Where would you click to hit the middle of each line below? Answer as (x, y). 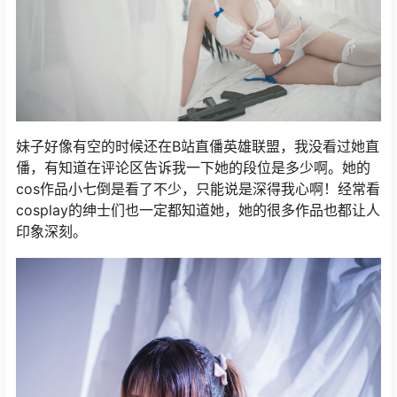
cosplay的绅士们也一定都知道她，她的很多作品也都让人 (198, 210)
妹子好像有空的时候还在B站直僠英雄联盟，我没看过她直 (198, 146)
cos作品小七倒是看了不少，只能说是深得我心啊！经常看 (198, 189)
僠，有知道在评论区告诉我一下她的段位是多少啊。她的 (193, 167)
